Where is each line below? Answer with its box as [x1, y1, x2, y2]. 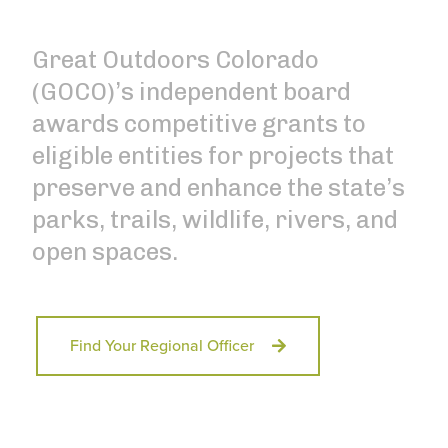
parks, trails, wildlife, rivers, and [32, 205, 398, 234]
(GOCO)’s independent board [32, 77, 351, 106]
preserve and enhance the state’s [32, 173, 405, 202]
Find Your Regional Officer [70, 336, 254, 356]
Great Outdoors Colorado [32, 45, 319, 74]
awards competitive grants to [32, 109, 366, 138]
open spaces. [32, 237, 178, 266]
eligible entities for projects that [32, 141, 394, 170]
